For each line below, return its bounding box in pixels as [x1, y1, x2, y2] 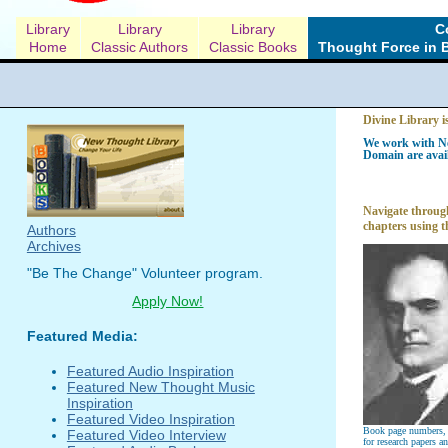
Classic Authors [91, 38, 188, 55]
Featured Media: [26, 327, 138, 344]
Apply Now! [132, 292, 204, 309]
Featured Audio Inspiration [66, 362, 234, 379]
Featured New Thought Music [66, 378, 255, 395]
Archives [26, 237, 81, 254]
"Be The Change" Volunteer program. [26, 265, 263, 282]
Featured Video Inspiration [66, 410, 235, 427]
